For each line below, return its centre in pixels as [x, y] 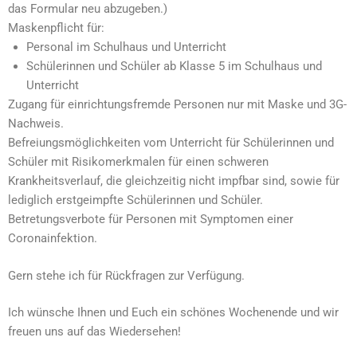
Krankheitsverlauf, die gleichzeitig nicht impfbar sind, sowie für [174, 181]
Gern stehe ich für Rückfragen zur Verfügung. [126, 275]
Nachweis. [36, 124]
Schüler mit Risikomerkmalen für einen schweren [138, 162]
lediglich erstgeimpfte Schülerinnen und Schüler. [135, 200]
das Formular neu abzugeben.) [88, 9]
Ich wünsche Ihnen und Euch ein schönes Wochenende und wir [173, 312]
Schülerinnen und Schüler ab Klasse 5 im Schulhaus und [174, 66]
